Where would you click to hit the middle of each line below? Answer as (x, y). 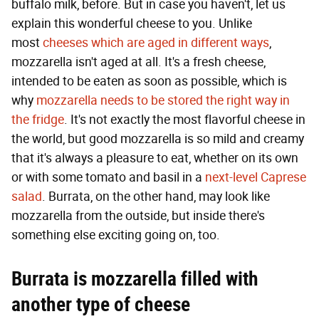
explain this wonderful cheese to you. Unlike (132, 23)
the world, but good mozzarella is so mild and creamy (158, 138)
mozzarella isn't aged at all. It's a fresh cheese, (138, 62)
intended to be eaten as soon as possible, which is (149, 81)
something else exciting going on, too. (116, 235)
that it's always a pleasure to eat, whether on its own (155, 158)
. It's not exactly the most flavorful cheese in (185, 119)
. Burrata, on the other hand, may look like (156, 196)
